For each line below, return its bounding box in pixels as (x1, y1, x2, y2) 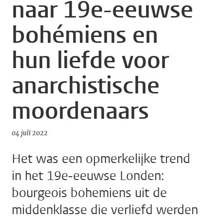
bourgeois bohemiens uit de (12, 184, 167, 202)
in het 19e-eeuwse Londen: (12, 167, 164, 185)
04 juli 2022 (12, 129, 48, 138)
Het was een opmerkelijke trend (12, 150, 190, 168)
